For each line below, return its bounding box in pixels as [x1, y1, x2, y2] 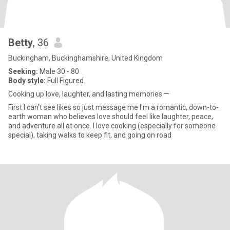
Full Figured [46, 76, 84, 85]
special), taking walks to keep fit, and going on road [8, 131, 171, 139]
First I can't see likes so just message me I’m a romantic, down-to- [8, 103, 219, 111]
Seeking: [8, 67, 38, 75]
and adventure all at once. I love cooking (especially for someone [8, 122, 216, 130]
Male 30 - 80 [38, 67, 79, 75]
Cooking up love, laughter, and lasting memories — [8, 90, 169, 98]
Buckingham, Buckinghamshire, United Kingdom [8, 54, 163, 62]
